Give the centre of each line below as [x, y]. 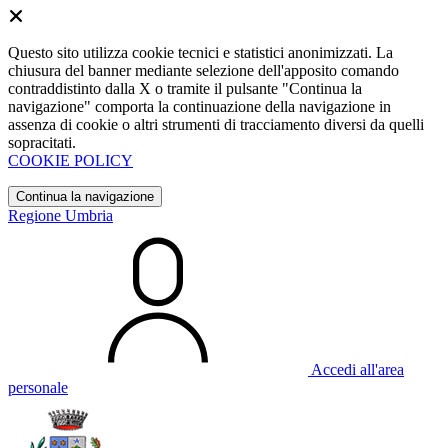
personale [38, 387]
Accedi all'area [357, 369]
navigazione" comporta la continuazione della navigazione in [199, 106]
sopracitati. [42, 142]
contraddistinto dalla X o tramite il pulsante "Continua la [185, 88]
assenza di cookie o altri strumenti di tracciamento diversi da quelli [216, 124]
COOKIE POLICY [70, 160]
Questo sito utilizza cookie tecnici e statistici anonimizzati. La [200, 52]
